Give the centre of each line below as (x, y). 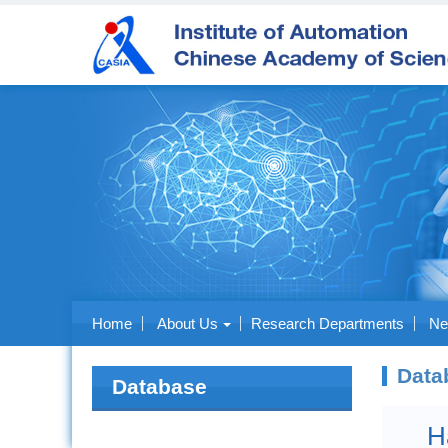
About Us (187, 323)
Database (159, 386)
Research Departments (327, 323)
